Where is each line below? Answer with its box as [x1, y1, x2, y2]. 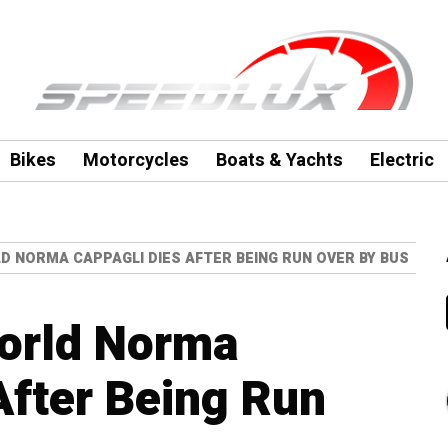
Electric [369, 147, 434, 174]
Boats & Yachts [215, 147, 343, 174]
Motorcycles [82, 147, 189, 174]
